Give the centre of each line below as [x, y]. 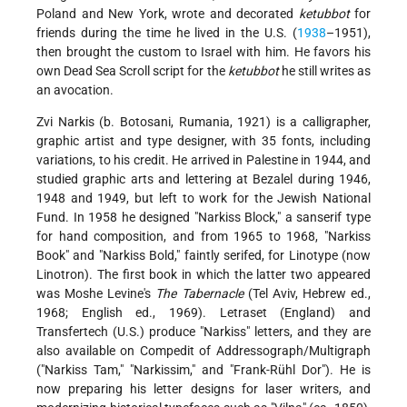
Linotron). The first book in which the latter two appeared [203, 275]
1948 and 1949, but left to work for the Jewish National [203, 199]
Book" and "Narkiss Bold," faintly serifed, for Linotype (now [203, 256]
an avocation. [75, 90]
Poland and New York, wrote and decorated [168, 14]
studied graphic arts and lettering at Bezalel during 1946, [203, 179]
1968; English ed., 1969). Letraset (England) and [203, 313]
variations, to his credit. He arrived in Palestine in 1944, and [203, 160]
